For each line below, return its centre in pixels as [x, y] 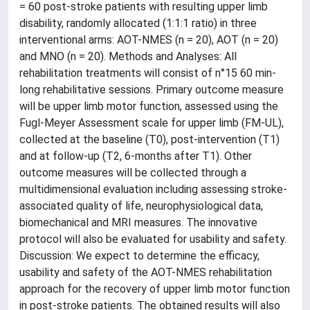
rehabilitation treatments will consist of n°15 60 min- [148, 73]
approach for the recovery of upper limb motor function [155, 289]
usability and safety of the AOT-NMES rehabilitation [146, 272]
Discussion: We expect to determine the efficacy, [139, 256]
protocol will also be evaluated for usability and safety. [153, 239]
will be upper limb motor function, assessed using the [149, 106]
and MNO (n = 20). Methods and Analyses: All [128, 56]
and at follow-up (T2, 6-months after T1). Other [136, 156]
